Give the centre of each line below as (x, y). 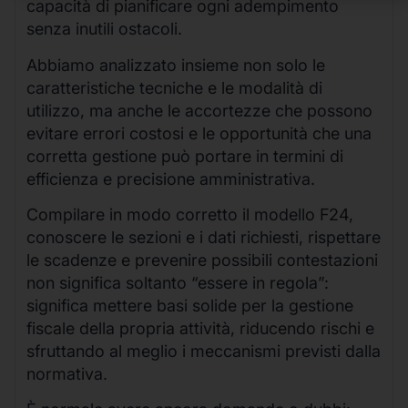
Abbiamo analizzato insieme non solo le (176, 65)
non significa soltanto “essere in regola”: (178, 283)
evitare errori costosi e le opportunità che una (199, 133)
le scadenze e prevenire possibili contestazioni (202, 260)
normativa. (67, 374)
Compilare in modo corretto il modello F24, (190, 215)
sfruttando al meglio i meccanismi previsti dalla (204, 352)
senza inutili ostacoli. (104, 29)
